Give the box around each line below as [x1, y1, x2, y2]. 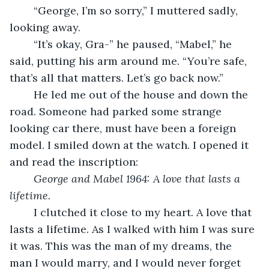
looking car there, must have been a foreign [10, 121, 239, 135]
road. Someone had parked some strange [10, 104, 225, 118]
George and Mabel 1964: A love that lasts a [34, 171, 243, 186]
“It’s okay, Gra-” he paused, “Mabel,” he [22, 37, 34, 51]
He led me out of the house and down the [22, 87, 34, 101]
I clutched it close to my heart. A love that [22, 205, 34, 219]
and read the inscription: [10, 154, 138, 169]
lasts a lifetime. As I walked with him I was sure [10, 222, 258, 236]
